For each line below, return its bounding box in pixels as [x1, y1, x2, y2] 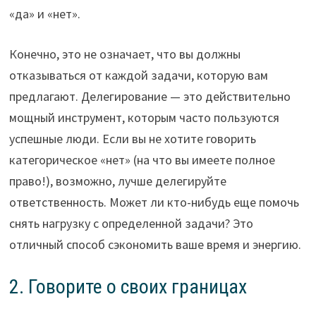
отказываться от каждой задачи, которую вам [8, 67, 268, 84]
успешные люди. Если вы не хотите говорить [8, 130, 256, 147]
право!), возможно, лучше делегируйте [8, 173, 226, 190]
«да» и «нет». [8, 6, 80, 23]
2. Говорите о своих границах [8, 275, 247, 299]
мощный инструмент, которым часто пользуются [8, 109, 279, 126]
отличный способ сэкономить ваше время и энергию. [8, 236, 301, 253]
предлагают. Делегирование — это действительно [8, 88, 291, 105]
